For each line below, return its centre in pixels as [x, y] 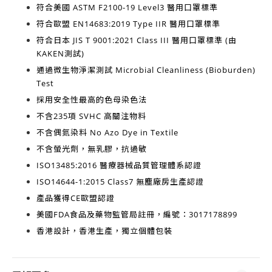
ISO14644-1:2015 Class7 [85, 182]
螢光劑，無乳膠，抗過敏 [100, 149]
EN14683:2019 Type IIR [120, 24]
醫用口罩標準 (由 [203, 40]
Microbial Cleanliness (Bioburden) [185, 70]
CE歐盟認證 [93, 198]
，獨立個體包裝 [143, 231]
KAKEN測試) [60, 53]
